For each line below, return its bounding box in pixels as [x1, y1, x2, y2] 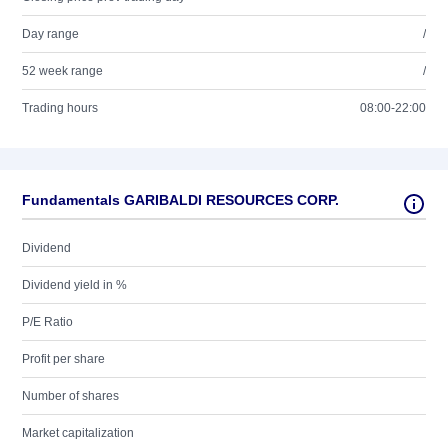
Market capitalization [22, 426, 134, 440]
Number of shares [22, 389, 119, 403]
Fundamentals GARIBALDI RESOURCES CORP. [22, 192, 339, 208]
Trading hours [22, 101, 98, 115]
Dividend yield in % [22, 278, 127, 292]
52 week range [22, 64, 103, 78]
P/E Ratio [22, 315, 73, 329]
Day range [22, 27, 79, 41]
